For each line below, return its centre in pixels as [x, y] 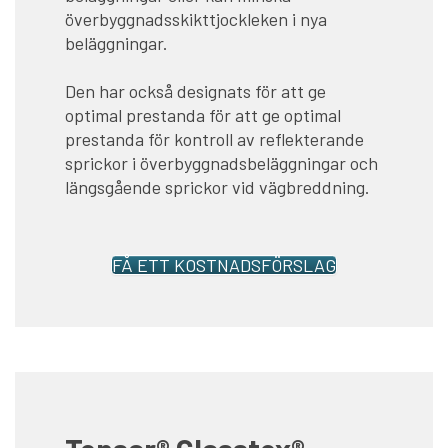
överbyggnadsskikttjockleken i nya [196, 19]
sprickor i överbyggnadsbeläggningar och [221, 163]
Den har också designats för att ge [195, 91]
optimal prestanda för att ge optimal [203, 115]
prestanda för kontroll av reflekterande [214, 139]
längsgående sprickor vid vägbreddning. [217, 187]
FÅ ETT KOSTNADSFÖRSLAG [224, 265]
